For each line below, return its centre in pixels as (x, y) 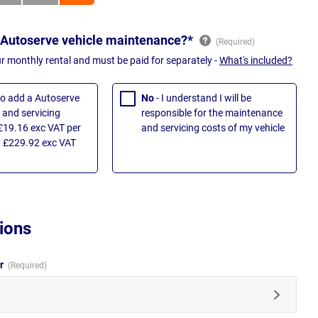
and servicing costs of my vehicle (213, 128)
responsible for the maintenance (212, 113)
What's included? (256, 61)
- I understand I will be (204, 98)
